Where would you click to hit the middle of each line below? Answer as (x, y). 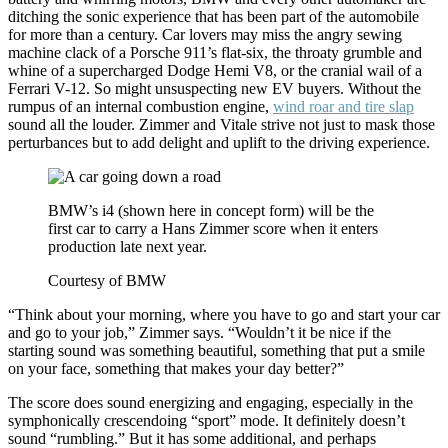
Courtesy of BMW (107, 280)
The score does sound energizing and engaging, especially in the (210, 402)
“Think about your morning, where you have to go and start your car (224, 314)
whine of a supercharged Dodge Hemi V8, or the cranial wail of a (215, 70)
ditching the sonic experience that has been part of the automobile (213, 16)
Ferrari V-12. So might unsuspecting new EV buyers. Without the (214, 88)
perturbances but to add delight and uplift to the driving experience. (219, 142)
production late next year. (127, 246)
